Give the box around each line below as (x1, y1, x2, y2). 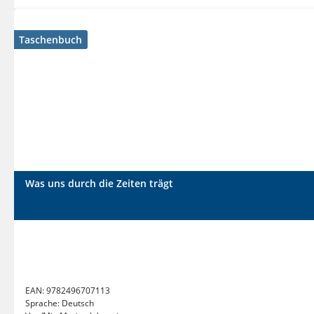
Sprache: (25, 297, 62, 309)
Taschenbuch (19, 33, 82, 46)
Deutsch (62, 297, 94, 309)
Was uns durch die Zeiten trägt (25, 177, 173, 190)
